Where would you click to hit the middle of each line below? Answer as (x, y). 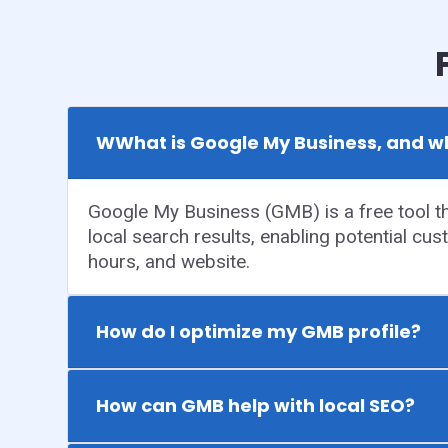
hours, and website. (169, 261)
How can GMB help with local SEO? (255, 405)
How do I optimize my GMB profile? (258, 331)
